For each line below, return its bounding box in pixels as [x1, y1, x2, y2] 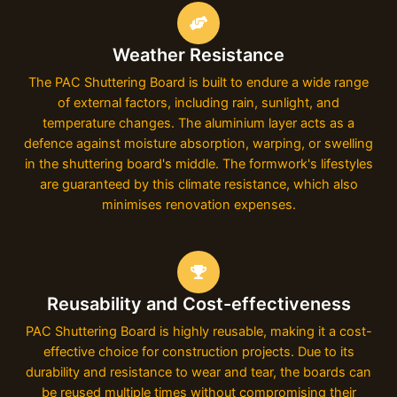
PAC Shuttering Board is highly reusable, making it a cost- [25, 323, 372, 339]
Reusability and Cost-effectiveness [46, 292, 351, 315]
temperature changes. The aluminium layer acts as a [43, 114, 354, 131]
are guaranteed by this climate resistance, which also [39, 175, 358, 192]
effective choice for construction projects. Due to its [43, 343, 354, 360]
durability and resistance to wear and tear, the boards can [26, 363, 371, 380]
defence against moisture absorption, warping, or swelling [24, 135, 373, 152]
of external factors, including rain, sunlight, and [58, 94, 339, 111]
